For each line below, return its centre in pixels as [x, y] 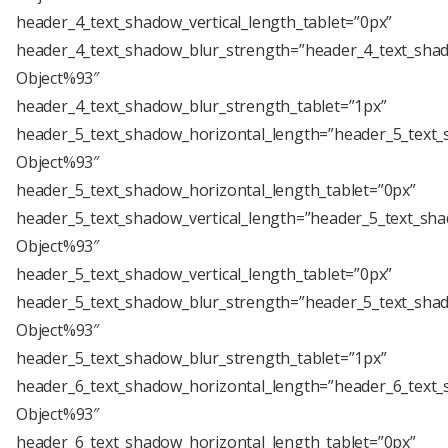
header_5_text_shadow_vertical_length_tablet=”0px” [204, 274]
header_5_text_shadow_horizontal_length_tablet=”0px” [216, 190]
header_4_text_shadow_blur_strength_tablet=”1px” [201, 106]
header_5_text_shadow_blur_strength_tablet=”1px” [201, 358]
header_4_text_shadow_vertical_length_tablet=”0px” [204, 22]
